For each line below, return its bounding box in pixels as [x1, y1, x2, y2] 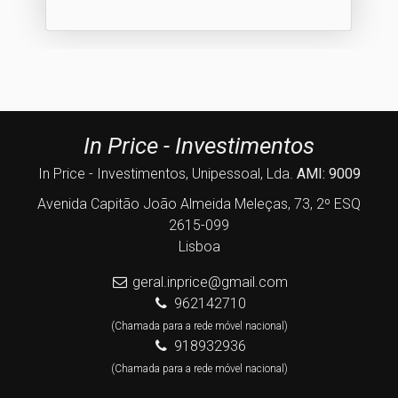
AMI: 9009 [296, 164, 361, 182]
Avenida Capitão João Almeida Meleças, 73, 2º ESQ [37, 195, 361, 212]
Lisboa [178, 237, 220, 255]
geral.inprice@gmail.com [131, 273, 288, 291]
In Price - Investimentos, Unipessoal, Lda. [37, 164, 297, 182]
